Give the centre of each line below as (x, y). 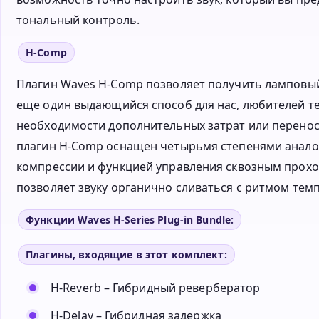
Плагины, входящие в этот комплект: (126, 255)
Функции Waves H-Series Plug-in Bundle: (130, 220)
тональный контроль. (78, 20)
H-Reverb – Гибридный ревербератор (156, 288)
